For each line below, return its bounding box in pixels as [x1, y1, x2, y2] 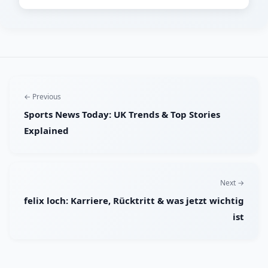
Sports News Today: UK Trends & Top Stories [24, 108, 220, 121]
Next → [220, 178, 244, 188]
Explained [24, 124, 69, 137]
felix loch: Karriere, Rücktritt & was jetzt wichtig [24, 194, 244, 207]
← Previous [24, 92, 61, 102]
